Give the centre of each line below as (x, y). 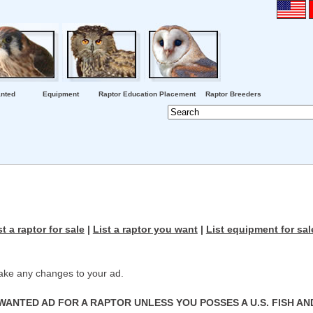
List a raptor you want (145, 230)
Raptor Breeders (233, 94)
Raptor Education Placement (147, 94)
